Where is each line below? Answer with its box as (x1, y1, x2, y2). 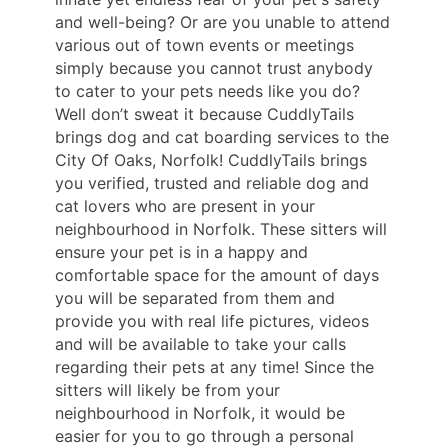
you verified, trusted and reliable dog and (55, 173, 369, 194)
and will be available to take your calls (55, 334, 346, 355)
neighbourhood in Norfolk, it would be (55, 403, 345, 424)
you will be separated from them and (55, 288, 335, 309)
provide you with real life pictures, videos (55, 311, 369, 332)
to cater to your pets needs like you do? (55, 81, 360, 102)
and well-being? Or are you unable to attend (55, 12, 390, 33)
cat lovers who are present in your (55, 196, 315, 217)
